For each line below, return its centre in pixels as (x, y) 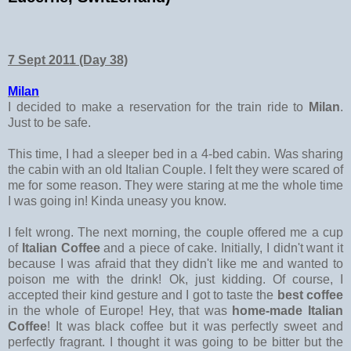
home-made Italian (288, 311)
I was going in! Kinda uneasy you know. (117, 201)
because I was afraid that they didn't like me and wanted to (175, 264)
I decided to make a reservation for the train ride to (158, 107)
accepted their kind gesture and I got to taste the (143, 295)
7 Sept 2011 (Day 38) (68, 60)
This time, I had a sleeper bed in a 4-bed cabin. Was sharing (175, 154)
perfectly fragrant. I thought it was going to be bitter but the (175, 342)
